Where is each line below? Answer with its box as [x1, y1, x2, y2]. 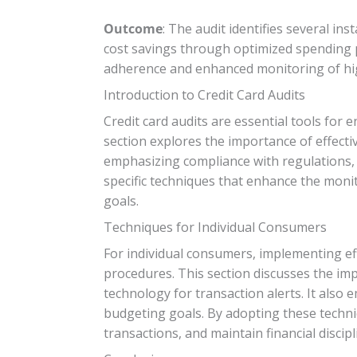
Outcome [104, 19, 163, 37]
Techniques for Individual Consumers [104, 218, 327, 236]
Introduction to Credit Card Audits [104, 85, 305, 104]
